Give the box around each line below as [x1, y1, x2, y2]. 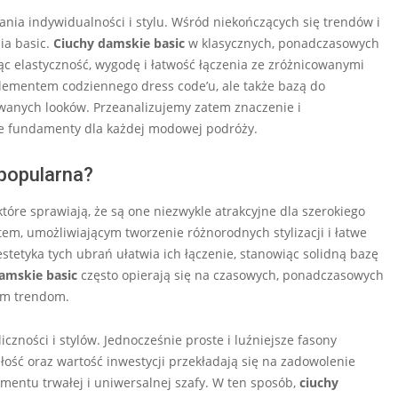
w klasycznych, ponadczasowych [185, 35, 379, 52]
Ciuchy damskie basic [53, 35, 185, 52]
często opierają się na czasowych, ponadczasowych [77, 267, 384, 284]
